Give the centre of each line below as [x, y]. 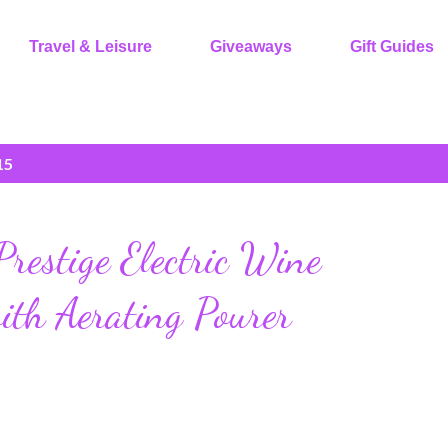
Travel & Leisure [90, 46]
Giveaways [251, 46]
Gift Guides [392, 46]
